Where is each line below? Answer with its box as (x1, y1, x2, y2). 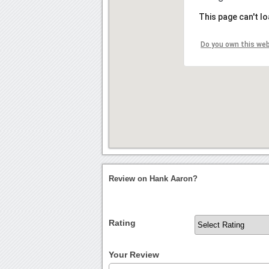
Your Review (109, 249, 160, 259)
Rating (109, 217, 136, 228)
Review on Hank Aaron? (109, 174, 198, 183)
